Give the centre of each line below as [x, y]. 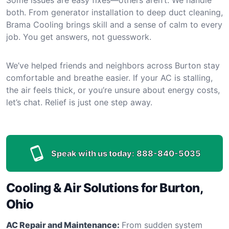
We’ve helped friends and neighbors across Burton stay [113, 65]
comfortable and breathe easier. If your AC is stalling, [109, 77]
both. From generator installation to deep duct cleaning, [114, 12]
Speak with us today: [93, 153]
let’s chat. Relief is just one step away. [79, 102]
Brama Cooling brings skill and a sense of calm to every [114, 24]
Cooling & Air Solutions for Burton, [104, 188]
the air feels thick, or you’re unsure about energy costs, [113, 90]
